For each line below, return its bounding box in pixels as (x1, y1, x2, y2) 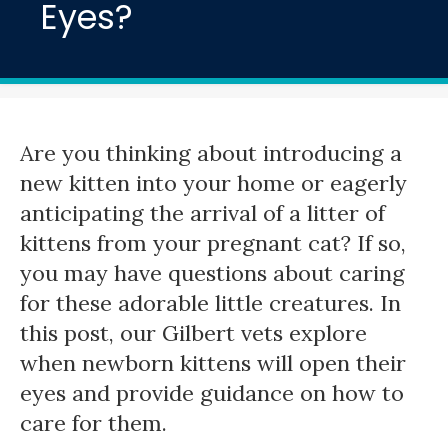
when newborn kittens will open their (20, 349, 406, 378)
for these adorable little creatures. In (20, 289, 401, 318)
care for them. (20, 409, 173, 438)
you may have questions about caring (20, 259, 405, 288)
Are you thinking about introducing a (20, 139, 402, 168)
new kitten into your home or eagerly (20, 169, 407, 198)
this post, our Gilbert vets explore (20, 319, 367, 348)
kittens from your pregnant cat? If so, (20, 229, 406, 258)
